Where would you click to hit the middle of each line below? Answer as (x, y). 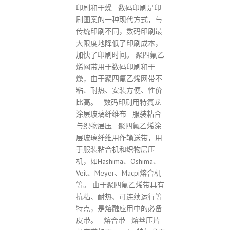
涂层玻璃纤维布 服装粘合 (119, 114)
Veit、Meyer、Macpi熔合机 (119, 173)
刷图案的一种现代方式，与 (119, 20)
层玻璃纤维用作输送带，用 (119, 138)
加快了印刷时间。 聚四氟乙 (120, 55)
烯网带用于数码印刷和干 (116, 67)
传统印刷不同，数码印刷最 (119, 32)
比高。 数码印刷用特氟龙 (119, 102)
